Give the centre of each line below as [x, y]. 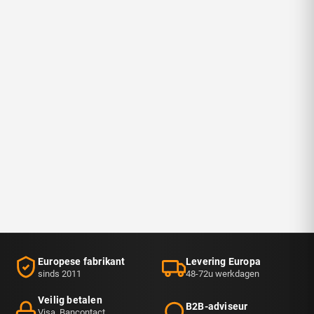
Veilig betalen [70, 300]
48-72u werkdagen [223, 273]
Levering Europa [223, 261]
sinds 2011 [60, 273]
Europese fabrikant [82, 261]
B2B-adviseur [217, 306]
